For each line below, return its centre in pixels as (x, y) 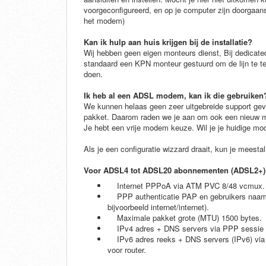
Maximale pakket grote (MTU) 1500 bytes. (185, 218)
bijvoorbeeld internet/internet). (158, 207)
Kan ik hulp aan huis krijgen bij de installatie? (168, 42)
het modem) (104, 21)
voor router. (128, 250)
